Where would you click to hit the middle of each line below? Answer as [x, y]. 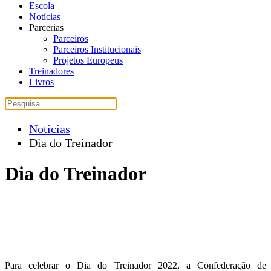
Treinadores [51, 71]
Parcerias [46, 28]
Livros [41, 82]
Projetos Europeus [88, 60]
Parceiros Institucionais [97, 49]
